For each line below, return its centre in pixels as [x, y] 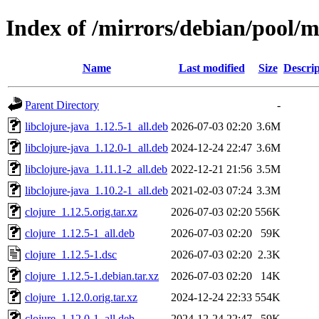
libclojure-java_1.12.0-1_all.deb [96, 147]
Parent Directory [62, 105]
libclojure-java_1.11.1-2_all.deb [96, 169]
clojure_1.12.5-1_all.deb [80, 233]
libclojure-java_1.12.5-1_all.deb [96, 126]
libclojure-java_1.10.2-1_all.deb [96, 190]
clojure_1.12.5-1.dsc [71, 254]
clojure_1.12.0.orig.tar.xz [81, 297]
